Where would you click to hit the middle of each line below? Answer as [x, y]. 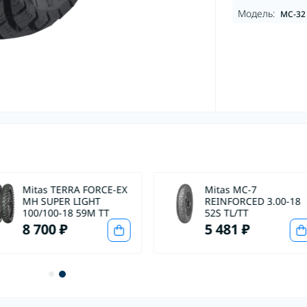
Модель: [256, 13]
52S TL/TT [227, 213]
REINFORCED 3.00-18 [253, 201]
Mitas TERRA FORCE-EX [75, 189]
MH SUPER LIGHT [61, 201]
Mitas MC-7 [231, 189]
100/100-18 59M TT [66, 213]
